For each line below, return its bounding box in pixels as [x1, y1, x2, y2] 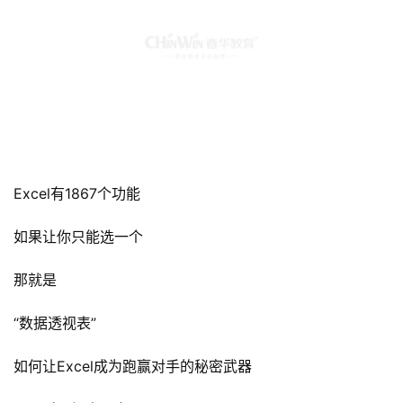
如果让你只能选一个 [13, 228, 143, 246]
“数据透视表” [13, 314, 96, 333]
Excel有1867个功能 [13, 184, 140, 203]
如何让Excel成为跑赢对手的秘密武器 [13, 357, 252, 376]
